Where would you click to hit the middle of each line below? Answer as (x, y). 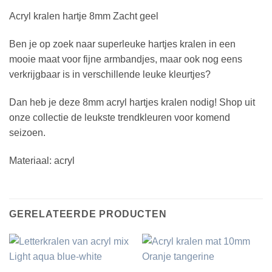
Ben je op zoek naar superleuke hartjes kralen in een (122, 44)
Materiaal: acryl (42, 160)
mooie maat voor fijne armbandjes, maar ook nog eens (126, 59)
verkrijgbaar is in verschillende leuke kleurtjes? (110, 75)
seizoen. (27, 132)
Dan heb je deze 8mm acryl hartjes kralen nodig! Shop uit (132, 102)
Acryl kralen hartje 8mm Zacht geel (84, 16)
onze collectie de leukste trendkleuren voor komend (120, 117)
